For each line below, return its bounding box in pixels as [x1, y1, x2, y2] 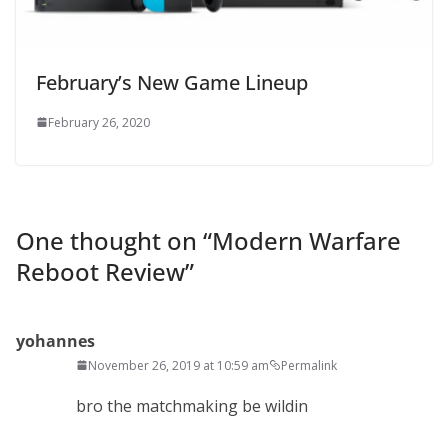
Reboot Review [16, 254, 185, 288]
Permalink [281, 356, 337, 374]
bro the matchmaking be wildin [76, 394, 308, 417]
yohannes [16, 329, 95, 352]
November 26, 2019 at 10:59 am [88, 356, 269, 374]
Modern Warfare [212, 223, 401, 257]
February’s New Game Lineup [36, 68, 308, 96]
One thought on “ [16, 223, 212, 257]
